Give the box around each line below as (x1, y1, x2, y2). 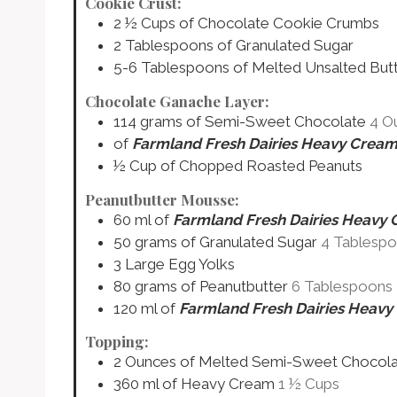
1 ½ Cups (278, 375, 339, 393)
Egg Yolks (168, 254, 235, 273)
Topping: (85, 331, 149, 352)
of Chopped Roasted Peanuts (160, 157, 362, 175)
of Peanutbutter (181, 276, 288, 295)
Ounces (125, 353, 176, 371)
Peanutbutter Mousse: (85, 189, 239, 209)
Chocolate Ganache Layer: (85, 91, 269, 112)
